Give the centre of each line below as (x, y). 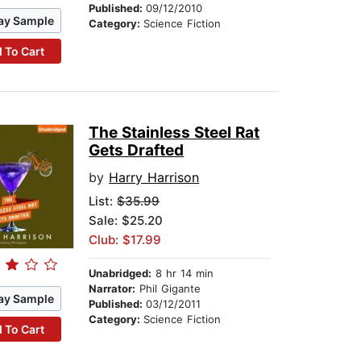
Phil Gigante (168, 289)
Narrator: (112, 289)
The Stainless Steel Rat (174, 133)
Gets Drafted (137, 151)
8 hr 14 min (183, 274)
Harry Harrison (154, 178)
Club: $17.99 (125, 240)
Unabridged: (120, 274)
